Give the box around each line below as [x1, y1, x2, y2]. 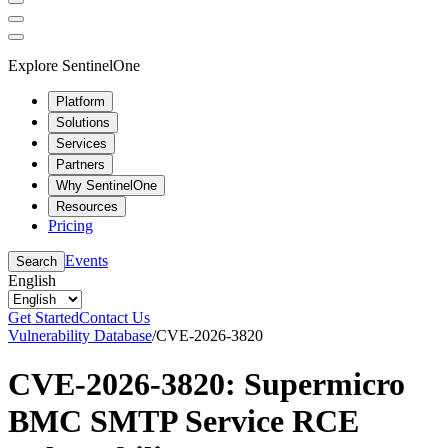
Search [16, 253, 57, 269]
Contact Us [79, 308, 150, 326]
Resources [56, 198, 118, 214]
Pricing [48, 216, 93, 234]
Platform [56, 93, 105, 109]
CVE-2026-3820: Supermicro [8, 365, 405, 402]
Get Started [8, 308, 79, 326]
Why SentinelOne [56, 177, 157, 193]
